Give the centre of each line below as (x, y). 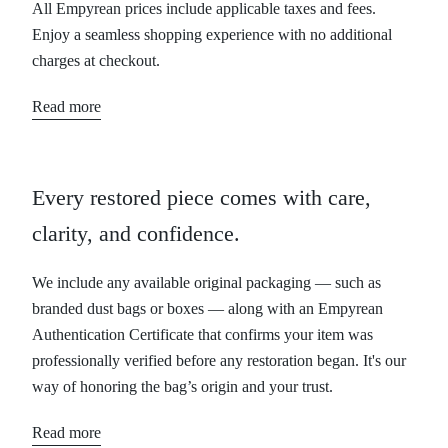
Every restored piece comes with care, (201, 197)
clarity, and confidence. (136, 233)
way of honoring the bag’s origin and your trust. (182, 386)
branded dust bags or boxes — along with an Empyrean (207, 308)
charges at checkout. (96, 60)
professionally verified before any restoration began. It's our (219, 360)
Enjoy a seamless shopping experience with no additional (212, 34)
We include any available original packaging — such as (206, 282)
